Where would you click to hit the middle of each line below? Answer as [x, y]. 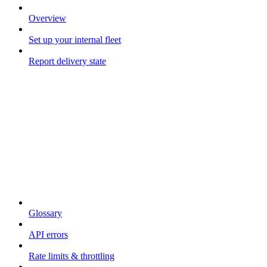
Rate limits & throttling [72, 256]
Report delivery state [67, 61]
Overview [47, 18]
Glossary [45, 213]
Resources [25, 182]
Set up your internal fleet [75, 39]
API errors [48, 234]
